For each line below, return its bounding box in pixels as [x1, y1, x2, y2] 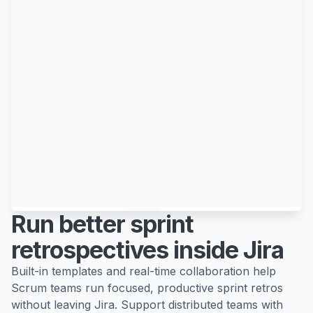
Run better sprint [11, 210, 194, 239]
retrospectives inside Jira [11, 235, 284, 265]
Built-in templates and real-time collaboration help [11, 264, 276, 279]
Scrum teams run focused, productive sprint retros [11, 281, 283, 296]
